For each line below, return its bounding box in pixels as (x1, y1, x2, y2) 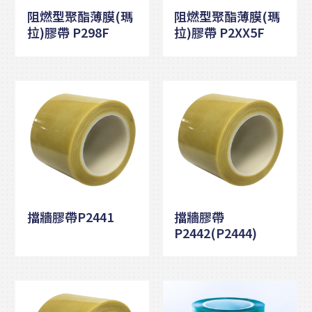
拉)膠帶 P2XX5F (174, 23, 265, 42)
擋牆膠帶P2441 (26, 207, 114, 226)
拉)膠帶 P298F (26, 23, 109, 42)
